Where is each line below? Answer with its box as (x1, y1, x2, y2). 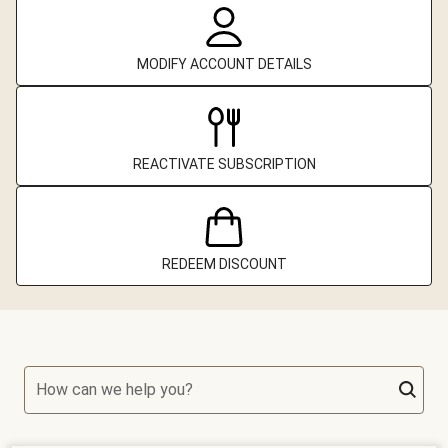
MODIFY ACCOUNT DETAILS (136, 56, 312, 73)
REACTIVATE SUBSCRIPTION (132, 156, 316, 173)
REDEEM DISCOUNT (161, 256, 287, 273)
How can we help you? (36, 380, 193, 400)
